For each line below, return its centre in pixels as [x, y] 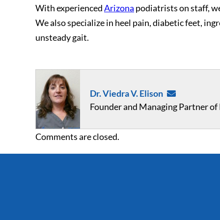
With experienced [70, 8]
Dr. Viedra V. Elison [126, 93]
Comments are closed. [77, 137]
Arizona [119, 8]
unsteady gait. [62, 37]
